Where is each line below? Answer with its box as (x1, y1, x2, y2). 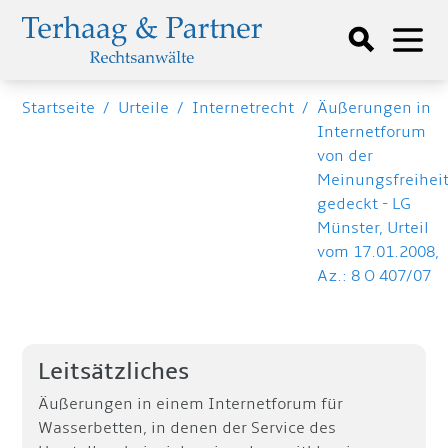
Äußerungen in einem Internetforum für (38, 394, 344, 414)
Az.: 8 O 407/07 (317, 266, 432, 286)
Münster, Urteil (317, 218, 430, 238)
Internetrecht (192, 98, 295, 118)
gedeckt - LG (317, 194, 412, 214)
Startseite (22, 98, 96, 118)
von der (317, 146, 374, 166)
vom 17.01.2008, (317, 242, 440, 262)
